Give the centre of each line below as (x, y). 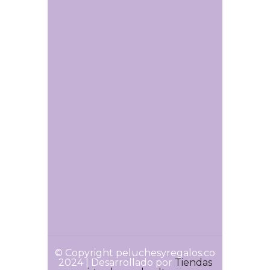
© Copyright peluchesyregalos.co (135, 253)
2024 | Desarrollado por (116, 263)
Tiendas (193, 263)
